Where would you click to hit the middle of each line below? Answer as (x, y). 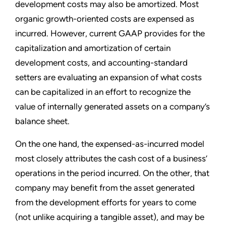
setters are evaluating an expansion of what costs (108, 77)
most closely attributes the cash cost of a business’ (111, 158)
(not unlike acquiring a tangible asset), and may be (110, 217)
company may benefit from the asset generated (105, 187)
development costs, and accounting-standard (101, 62)
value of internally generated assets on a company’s (112, 106)
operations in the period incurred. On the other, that (112, 173)
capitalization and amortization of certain (93, 48)
